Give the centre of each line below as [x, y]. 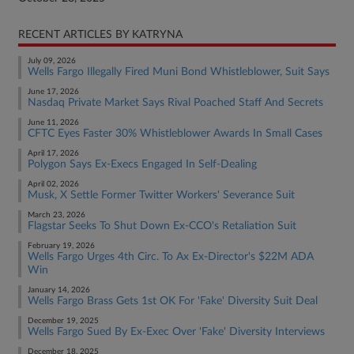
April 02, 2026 [53, 184]
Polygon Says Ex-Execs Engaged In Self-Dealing [142, 164]
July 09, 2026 [52, 61]
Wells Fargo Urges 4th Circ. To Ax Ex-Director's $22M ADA [171, 257]
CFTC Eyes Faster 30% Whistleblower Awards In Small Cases [175, 134]
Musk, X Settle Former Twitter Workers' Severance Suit [161, 195]
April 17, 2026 [53, 153]
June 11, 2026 [53, 122]
